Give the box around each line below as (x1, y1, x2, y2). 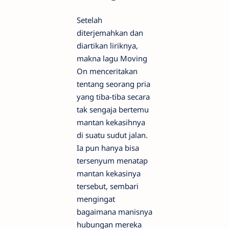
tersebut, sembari (77, 180, 139, 191)
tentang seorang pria (77, 78, 150, 89)
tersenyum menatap (77, 155, 148, 166)
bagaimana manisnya (77, 206, 152, 217)
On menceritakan (77, 65, 138, 76)
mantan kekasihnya (77, 117, 145, 127)
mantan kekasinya (77, 168, 141, 178)
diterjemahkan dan (77, 27, 143, 38)
